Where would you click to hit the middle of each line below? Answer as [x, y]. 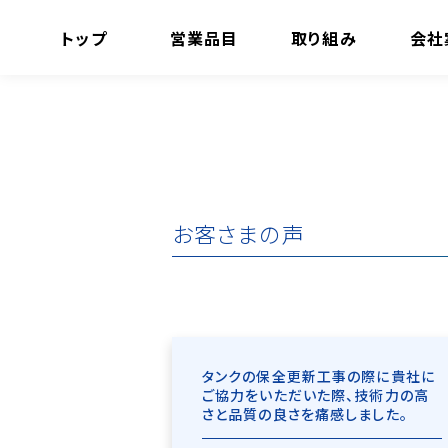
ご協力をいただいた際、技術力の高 [315, 395]
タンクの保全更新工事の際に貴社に [318, 376]
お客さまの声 [238, 233]
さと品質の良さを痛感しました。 [305, 414]
